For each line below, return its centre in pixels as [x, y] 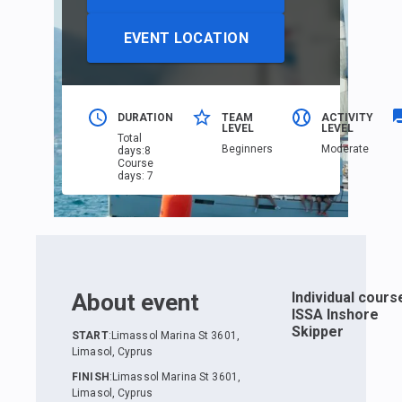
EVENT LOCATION [186, 38]
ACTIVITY [348, 118]
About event [135, 302]
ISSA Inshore [335, 315]
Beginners [248, 149]
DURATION [146, 118]
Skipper [318, 332]
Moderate [345, 149]
